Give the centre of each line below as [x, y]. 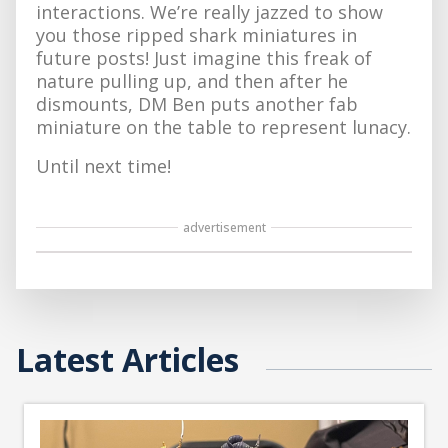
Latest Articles [127, 359]
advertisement [224, 227]
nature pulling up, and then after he [192, 80]
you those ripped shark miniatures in [196, 34]
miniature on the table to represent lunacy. [223, 126]
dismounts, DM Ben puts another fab [197, 103]
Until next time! [103, 165]
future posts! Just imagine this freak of [204, 57]
